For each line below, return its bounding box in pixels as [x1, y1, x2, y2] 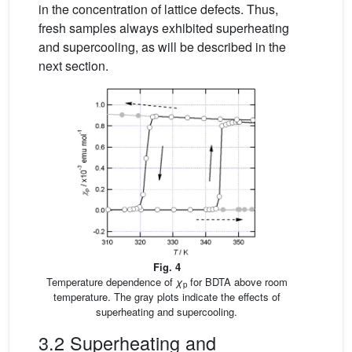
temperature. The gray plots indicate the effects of [53, 288, 280, 304]
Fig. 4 [152, 258, 181, 274]
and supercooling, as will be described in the [38, 38, 286, 57]
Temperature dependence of [46, 273, 176, 289]
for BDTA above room [186, 273, 288, 289]
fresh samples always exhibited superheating [38, 19, 289, 38]
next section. [38, 57, 108, 75]
